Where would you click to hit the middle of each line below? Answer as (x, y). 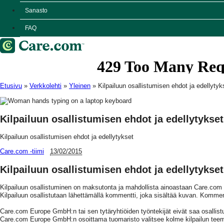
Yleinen (80, 86)
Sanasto (36, 10)
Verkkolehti (45, 86)
